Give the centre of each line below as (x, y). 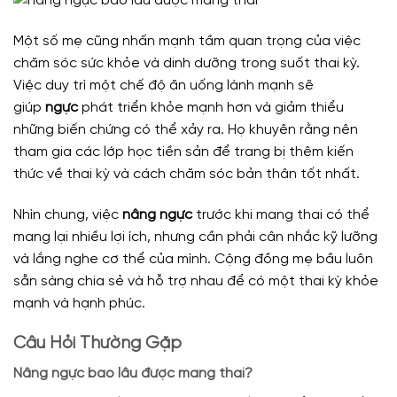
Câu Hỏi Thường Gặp (97, 343)
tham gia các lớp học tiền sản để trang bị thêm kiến (183, 152)
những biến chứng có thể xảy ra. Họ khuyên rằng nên (186, 130)
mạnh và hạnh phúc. (79, 303)
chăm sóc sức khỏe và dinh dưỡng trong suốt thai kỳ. (187, 63)
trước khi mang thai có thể (281, 214)
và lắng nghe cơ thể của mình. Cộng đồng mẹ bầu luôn (193, 259)
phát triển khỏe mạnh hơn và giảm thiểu (211, 108)
